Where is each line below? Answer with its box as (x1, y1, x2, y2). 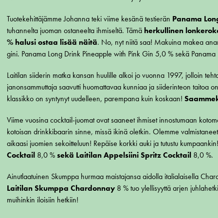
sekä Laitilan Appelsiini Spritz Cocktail (55, 150, 191, 161)
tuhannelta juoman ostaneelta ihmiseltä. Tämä (7, 25, 144, 36)
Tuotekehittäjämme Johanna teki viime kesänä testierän (7, 14, 172, 24)
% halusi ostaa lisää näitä (7, 37, 97, 48)
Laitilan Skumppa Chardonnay (7, 183, 117, 194)
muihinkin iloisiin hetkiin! (7, 195, 80, 205)
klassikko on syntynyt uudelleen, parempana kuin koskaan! (7, 93, 184, 104)
